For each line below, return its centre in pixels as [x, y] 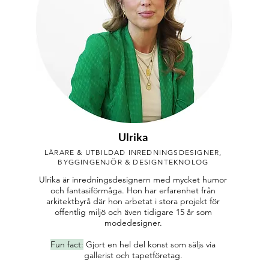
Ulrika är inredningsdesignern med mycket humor [133, 180]
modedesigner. [133, 223]
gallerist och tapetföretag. [133, 255]
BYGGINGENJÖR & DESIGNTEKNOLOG [133, 162]
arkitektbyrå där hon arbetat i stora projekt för [133, 201]
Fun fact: [67, 244]
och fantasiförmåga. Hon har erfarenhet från [133, 190]
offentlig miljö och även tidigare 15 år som [133, 212]
